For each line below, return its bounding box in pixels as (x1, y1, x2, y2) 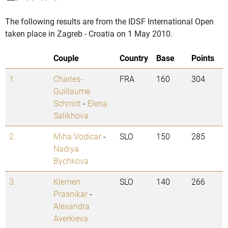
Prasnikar (53, 188, 88, 199)
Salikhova (53, 110, 89, 121)
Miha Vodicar (53, 131, 101, 142)
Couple (53, 52, 79, 64)
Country (120, 52, 148, 64)
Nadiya (53, 143, 79, 154)
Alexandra (53, 201, 90, 212)
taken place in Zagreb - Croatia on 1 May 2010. (5, 28, 173, 39)
